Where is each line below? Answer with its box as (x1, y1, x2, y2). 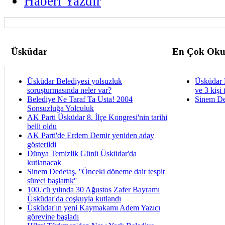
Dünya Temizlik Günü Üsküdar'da (27, 149, 137, 158)
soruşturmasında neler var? (27, 85, 111, 94)
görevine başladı (27, 212, 79, 221)
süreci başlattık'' (27, 176, 77, 185)
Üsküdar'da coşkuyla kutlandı (27, 194, 121, 203)
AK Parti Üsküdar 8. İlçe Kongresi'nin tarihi (27, 113, 167, 122)
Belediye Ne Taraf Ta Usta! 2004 (27, 94, 133, 103)
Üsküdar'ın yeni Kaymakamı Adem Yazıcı (27, 203, 160, 212)
